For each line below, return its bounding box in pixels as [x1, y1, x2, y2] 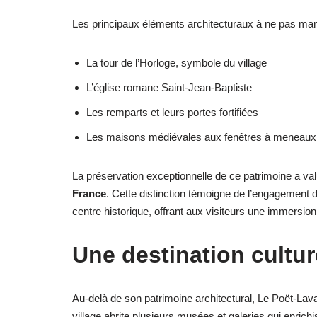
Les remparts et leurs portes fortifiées [86, 105, 258, 118]
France [72, 187, 106, 200]
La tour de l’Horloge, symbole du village [86, 56, 267, 69]
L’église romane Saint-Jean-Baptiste [86, 81, 252, 93]
